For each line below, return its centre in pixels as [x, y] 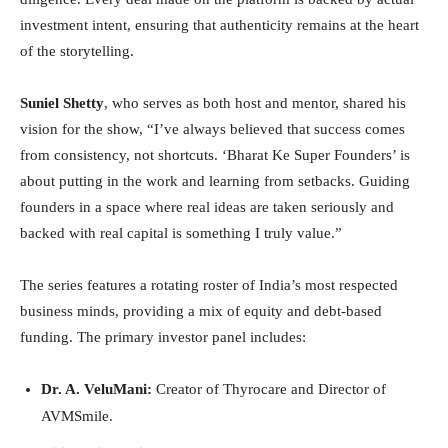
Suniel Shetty [62, 102]
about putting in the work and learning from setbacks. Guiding [215, 180]
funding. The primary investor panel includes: [163, 336]
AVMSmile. [77, 415]
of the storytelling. [77, 50]
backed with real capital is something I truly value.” [181, 232]
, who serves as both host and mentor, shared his [255, 102]
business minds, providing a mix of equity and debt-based [201, 310]
